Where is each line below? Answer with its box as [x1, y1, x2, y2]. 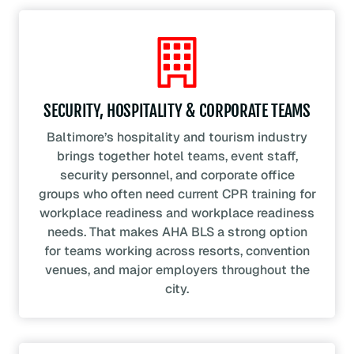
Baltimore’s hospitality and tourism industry [47, 129, 307, 146]
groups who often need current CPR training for [38, 186, 316, 203]
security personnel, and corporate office [59, 167, 295, 184]
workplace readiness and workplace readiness [40, 205, 314, 222]
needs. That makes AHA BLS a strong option [47, 224, 307, 241]
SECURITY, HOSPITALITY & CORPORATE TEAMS [43, 100, 311, 122]
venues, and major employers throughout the [44, 262, 310, 279]
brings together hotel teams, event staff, [56, 148, 298, 165]
